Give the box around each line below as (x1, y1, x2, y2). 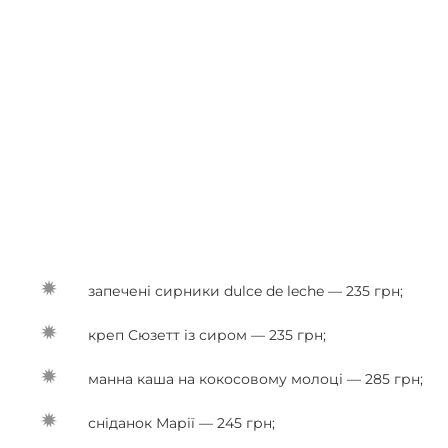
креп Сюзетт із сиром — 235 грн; (88, 326, 326, 344)
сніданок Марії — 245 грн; (88, 414, 275, 432)
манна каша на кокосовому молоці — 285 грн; (88, 370, 423, 388)
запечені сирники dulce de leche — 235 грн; (88, 282, 403, 300)
